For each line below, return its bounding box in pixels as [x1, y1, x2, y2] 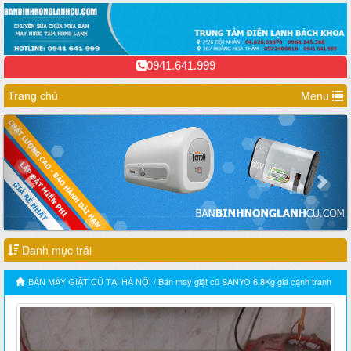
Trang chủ [8, 89, 58, 102]
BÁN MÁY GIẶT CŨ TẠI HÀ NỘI [28, 277, 151, 288]
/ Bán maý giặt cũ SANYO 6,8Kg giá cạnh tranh [151, 275, 331, 288]
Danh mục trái [19, 242, 92, 259]
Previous [28, 116, 89, 134]
